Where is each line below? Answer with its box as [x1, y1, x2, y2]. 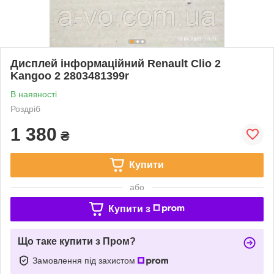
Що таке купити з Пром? [18, 235, 136, 246]
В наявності [10, 89, 57, 99]
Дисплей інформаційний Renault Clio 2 [10, 57, 221, 70]
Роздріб [10, 103, 40, 114]
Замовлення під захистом [32, 255, 138, 265]
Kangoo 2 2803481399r [10, 69, 129, 82]
